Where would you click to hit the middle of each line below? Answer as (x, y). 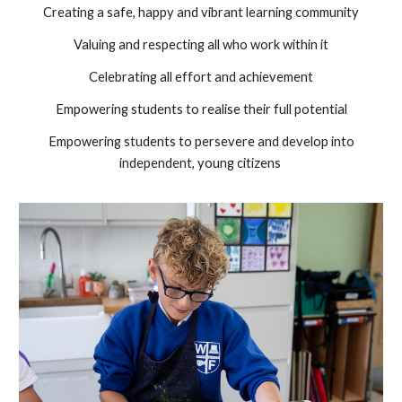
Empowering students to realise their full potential (201, 109)
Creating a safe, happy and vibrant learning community (201, 13)
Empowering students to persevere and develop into (201, 142)
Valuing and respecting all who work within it (201, 45)
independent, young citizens (201, 163)
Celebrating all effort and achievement (201, 77)
